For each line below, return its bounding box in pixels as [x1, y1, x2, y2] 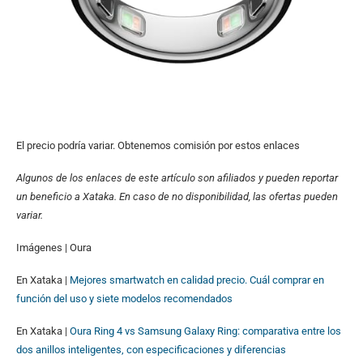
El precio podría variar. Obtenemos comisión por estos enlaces [16, 139, 300, 152]
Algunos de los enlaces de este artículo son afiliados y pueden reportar [16, 171, 338, 184]
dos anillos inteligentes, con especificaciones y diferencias [16, 343, 286, 356]
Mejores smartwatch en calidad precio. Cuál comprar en [70, 273, 324, 286]
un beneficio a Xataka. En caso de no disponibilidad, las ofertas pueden [16, 190, 338, 203]
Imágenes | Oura [16, 241, 92, 254]
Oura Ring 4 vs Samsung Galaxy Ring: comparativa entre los [70, 324, 341, 337]
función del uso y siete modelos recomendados [16, 292, 233, 305]
